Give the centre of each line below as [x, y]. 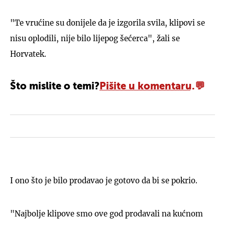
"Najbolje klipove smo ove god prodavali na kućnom [106, 213]
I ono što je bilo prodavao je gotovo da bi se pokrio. [104, 180]
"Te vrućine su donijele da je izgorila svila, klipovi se [107, 23]
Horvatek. [28, 54]
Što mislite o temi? [55, 87]
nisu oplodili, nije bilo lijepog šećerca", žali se [95, 38]
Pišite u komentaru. [147, 87]
